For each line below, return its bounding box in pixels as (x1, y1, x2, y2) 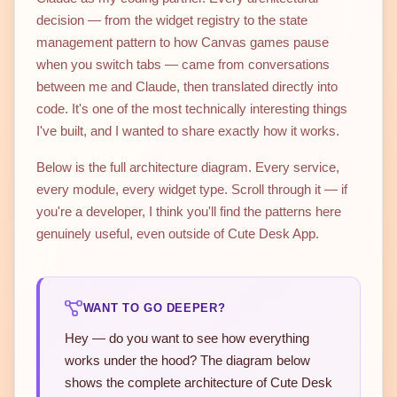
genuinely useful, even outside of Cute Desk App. (36, 226, 319, 242)
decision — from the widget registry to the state (36, 12, 307, 28)
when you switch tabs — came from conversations (36, 57, 330, 73)
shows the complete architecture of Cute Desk (65, 375, 332, 391)
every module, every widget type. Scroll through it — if (36, 182, 347, 198)
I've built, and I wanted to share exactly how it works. (36, 123, 339, 139)
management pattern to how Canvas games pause (36, 35, 329, 51)
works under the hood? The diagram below (65, 353, 310, 369)
